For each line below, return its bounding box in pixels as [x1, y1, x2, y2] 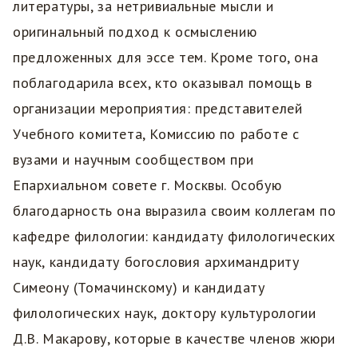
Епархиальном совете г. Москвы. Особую [13, 175, 282, 194]
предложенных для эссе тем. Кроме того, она [13, 47, 319, 66]
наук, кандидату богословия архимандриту [13, 252, 300, 271]
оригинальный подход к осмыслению [13, 22, 257, 41]
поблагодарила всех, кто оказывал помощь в [13, 73, 312, 92]
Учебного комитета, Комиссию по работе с [13, 124, 300, 143]
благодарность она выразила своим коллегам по [13, 201, 336, 220]
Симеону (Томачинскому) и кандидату [13, 277, 265, 296]
